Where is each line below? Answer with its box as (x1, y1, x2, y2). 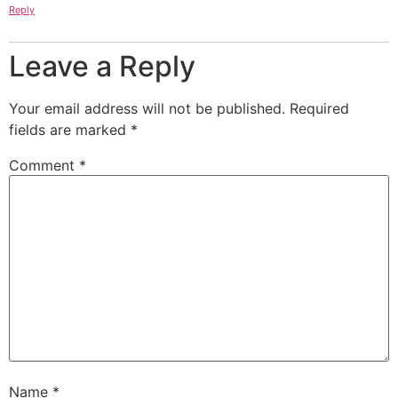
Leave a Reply (9, 49, 195, 84)
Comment (9, 156, 79, 175)
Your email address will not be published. (9, 99, 285, 118)
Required (290, 99, 349, 118)
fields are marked (9, 121, 131, 139)
